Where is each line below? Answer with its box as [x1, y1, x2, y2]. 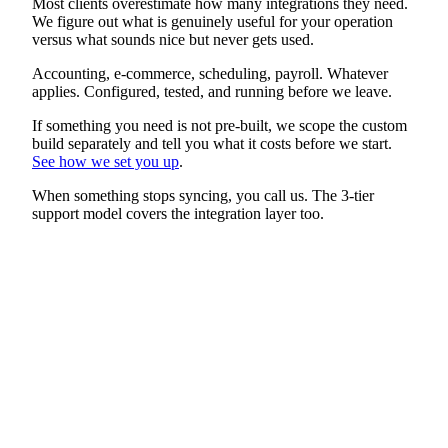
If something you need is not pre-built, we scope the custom [32, 116, 407, 134]
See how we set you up [32, 152, 179, 170]
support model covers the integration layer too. [32, 204, 324, 222]
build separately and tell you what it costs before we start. [32, 134, 392, 152]
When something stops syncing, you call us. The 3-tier [32, 186, 374, 204]
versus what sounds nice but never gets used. [32, 30, 314, 48]
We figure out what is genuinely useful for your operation [32, 12, 393, 30]
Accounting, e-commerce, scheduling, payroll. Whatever [32, 64, 388, 82]
